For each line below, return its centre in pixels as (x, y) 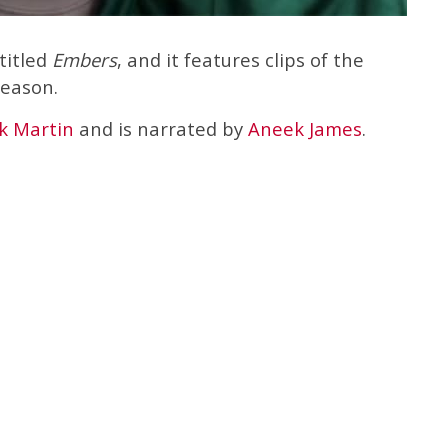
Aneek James (305, 128)
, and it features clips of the (240, 59)
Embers (84, 59)
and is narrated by (161, 128)
